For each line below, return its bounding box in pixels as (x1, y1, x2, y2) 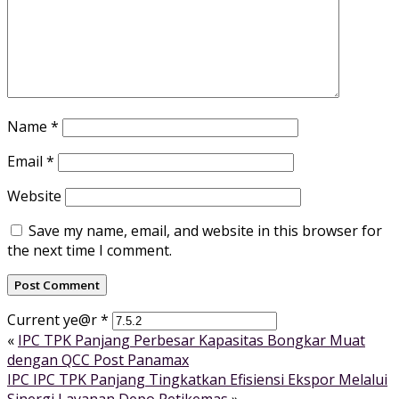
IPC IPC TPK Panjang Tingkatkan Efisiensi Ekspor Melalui (7, 369, 387, 389)
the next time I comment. (7, 240, 172, 260)
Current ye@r (7, 309, 101, 330)
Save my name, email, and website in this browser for (28, 220, 382, 240)
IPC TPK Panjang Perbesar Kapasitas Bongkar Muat (18, 330, 365, 350)
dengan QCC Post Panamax (7, 349, 189, 370)
